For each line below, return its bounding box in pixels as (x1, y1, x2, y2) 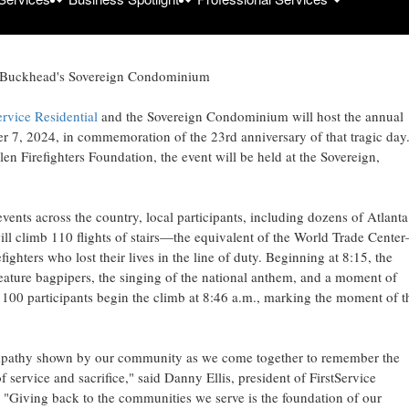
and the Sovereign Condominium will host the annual (97, 107, 404, 125)
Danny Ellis (163, 368, 231, 386)
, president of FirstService (230, 368, 376, 386)
